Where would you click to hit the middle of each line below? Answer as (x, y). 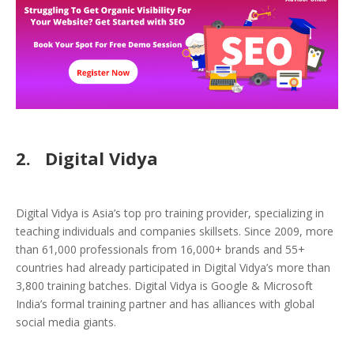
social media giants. (66, 322)
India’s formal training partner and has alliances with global (165, 304)
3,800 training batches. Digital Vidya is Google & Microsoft (164, 286)
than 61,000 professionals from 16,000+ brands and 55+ (160, 250)
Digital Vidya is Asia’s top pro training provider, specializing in (170, 213)
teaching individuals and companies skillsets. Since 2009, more (175, 232)
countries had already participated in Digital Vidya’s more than (173, 268)
